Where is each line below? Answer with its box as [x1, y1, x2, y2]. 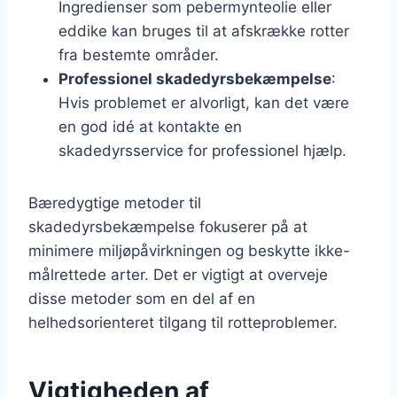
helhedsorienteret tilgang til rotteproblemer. [28, 313, 338, 331]
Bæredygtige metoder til [28, 193, 201, 212]
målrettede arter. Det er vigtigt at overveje [28, 265, 328, 284]
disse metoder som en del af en [28, 289, 255, 307]
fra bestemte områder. [58, 45, 219, 64]
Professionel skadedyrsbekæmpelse [58, 69, 331, 88]
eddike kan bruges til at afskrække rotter [58, 21, 349, 40]
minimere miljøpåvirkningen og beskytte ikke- [28, 241, 350, 260]
